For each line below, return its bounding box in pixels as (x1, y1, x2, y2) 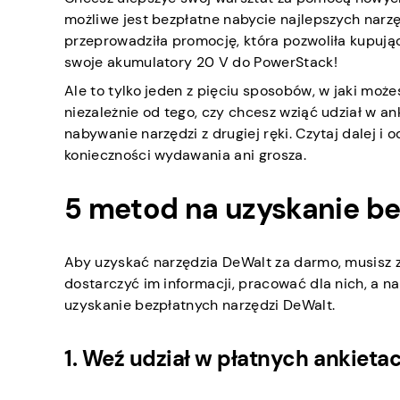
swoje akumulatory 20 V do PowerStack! (64, 53, 337, 71)
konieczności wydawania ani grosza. (64, 146, 306, 164)
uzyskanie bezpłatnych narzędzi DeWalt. (64, 296, 336, 315)
